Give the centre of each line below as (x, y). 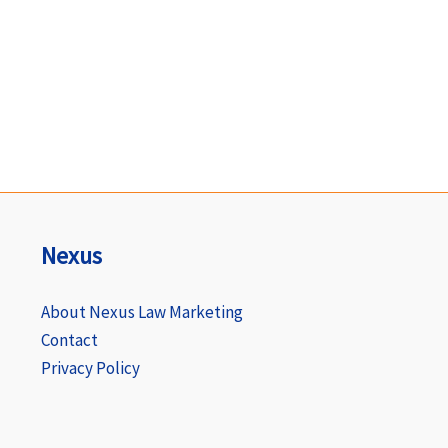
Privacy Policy (90, 368)
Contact (69, 340)
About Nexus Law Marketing (141, 312)
